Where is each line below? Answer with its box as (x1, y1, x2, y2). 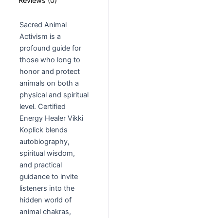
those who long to (19, 55, 80, 65)
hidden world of (19, 196, 72, 205)
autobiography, (19, 137, 70, 146)
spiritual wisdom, (19, 149, 75, 158)
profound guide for (19, 44, 81, 53)
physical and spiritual (19, 91, 89, 100)
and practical (19, 161, 62, 170)
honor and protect (19, 67, 80, 76)
